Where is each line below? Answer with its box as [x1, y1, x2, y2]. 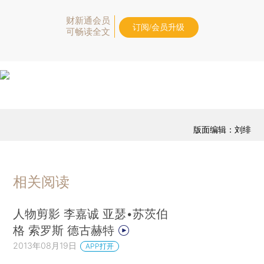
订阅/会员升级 [133, 23, 184, 32]
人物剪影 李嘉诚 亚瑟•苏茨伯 [13, 206, 169, 221]
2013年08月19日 [13, 240, 77, 250]
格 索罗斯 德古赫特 [13, 222, 118, 237]
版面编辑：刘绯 [193, 124, 251, 134]
